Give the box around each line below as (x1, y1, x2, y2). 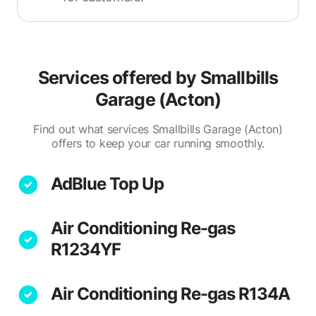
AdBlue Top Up (51, 174, 164, 194)
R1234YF (51, 239, 121, 260)
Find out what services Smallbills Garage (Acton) (33, 122, 283, 136)
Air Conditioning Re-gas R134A (51, 284, 291, 304)
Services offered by (37, 67, 200, 88)
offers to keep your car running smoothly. (51, 136, 265, 150)
